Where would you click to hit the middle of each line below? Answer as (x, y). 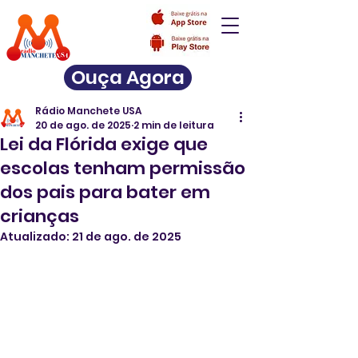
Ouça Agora (128, 78)
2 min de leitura (174, 125)
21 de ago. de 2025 (127, 237)
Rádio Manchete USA (88, 111)
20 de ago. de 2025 (83, 125)
